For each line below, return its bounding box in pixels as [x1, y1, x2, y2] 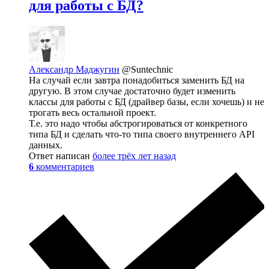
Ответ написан [29, 150, 92, 161]
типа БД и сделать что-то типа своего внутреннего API [29, 128, 255, 139]
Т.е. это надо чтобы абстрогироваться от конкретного [29, 118, 247, 128]
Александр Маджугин [29, 64, 119, 74]
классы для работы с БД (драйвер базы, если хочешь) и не [29, 96, 264, 107]
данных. [29, 139, 62, 150]
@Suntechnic [122, 64, 173, 74]
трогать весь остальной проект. [29, 107, 156, 118]
